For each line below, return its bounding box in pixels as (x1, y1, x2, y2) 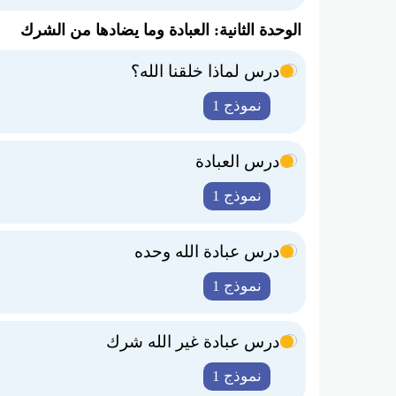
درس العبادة (195, 152, 279, 171)
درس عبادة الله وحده (134, 242, 279, 261)
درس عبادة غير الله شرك (106, 332, 279, 351)
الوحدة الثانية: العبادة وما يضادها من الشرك (20, 21, 301, 39)
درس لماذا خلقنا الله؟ (131, 62, 279, 80)
